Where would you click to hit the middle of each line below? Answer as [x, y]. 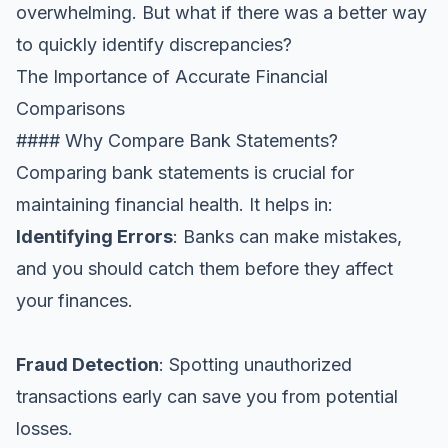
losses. [44, 428]
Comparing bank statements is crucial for [185, 172]
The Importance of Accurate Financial [172, 76]
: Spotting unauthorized [255, 364]
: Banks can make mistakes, [287, 236]
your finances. [74, 300]
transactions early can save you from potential [207, 396]
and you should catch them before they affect [204, 268]
